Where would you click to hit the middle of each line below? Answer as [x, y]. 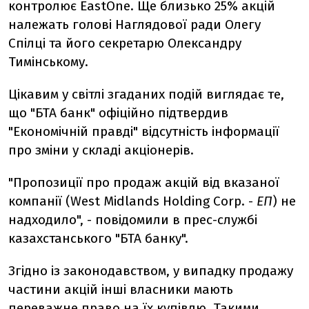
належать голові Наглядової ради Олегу [134, 24]
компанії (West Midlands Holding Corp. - [131, 201]
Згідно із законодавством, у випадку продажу [151, 271]
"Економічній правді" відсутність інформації [144, 131]
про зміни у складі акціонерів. [101, 150]
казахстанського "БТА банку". [98, 238]
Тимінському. [48, 62]
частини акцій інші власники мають [121, 289]
